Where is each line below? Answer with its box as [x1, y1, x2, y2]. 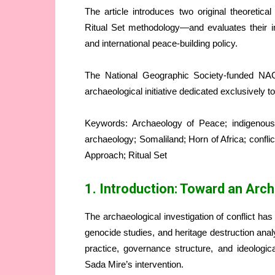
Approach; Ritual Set [85, 150, 167, 161]
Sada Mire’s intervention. [85, 259, 184, 270]
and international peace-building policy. [85, 38, 238, 49]
